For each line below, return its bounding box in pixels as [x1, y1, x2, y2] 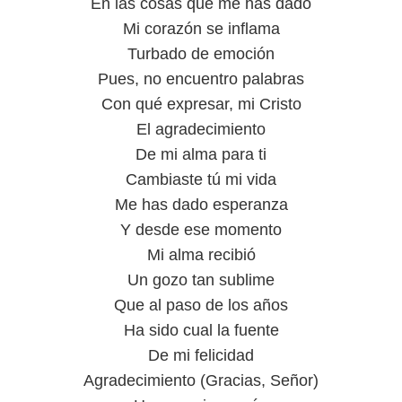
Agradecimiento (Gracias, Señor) [83, 371, 319, 389]
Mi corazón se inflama [122, 20, 280, 38]
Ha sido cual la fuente [123, 321, 279, 339]
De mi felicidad [148, 346, 254, 364]
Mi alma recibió [146, 246, 256, 264]
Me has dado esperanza [114, 196, 288, 214]
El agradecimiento [136, 120, 266, 138]
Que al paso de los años [114, 296, 288, 314]
